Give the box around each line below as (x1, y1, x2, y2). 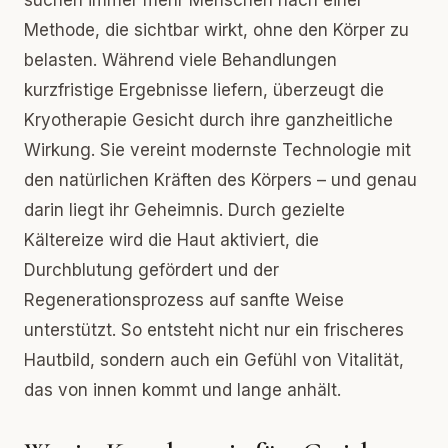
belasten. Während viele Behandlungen (24, 50, 337, 70)
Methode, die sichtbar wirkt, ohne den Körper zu (24, 20, 409, 40)
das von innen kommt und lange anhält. (24, 380, 341, 400)
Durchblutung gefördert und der (24, 260, 279, 280)
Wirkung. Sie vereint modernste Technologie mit (24, 140, 411, 160)
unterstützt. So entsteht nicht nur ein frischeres (24, 320, 404, 340)
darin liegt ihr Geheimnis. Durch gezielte (24, 200, 345, 220)
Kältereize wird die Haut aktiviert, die (24, 230, 319, 250)
